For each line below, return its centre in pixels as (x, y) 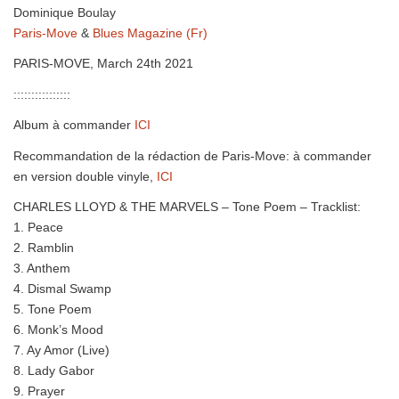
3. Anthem (42, 269)
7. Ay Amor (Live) (61, 350)
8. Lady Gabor (54, 371)
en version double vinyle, (85, 176)
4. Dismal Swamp (62, 289)
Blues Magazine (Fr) (150, 33)
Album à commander (74, 125)
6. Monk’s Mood (58, 330)
